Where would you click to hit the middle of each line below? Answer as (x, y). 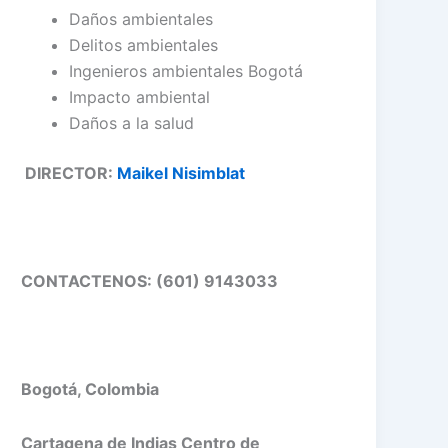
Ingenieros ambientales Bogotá (186, 70)
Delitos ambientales (144, 44)
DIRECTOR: (69, 172)
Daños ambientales (141, 18)
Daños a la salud (132, 122)
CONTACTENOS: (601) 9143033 (150, 280)
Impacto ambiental (140, 96)
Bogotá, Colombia (90, 388)
